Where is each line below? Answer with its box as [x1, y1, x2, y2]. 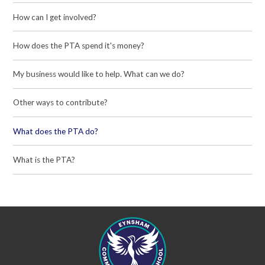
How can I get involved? [13, 12, 97, 22]
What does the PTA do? [13, 126, 99, 136]
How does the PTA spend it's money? [13, 40, 145, 50]
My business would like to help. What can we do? [13, 69, 185, 79]
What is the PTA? [13, 154, 76, 164]
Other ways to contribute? [13, 98, 108, 108]
